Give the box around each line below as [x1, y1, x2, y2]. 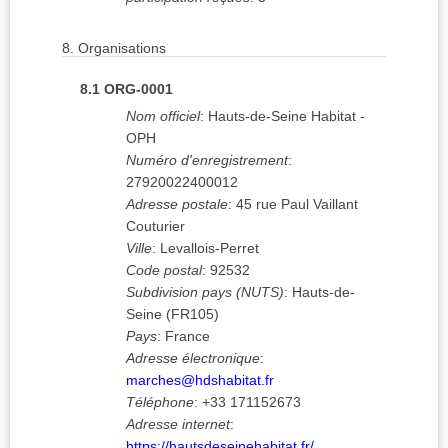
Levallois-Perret [160, 240, 259, 257]
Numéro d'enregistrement [126, 152, 288, 169]
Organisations [78, 40, 166, 57]
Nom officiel [126, 108, 200, 125]
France [165, 328, 210, 345]
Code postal [126, 262, 202, 279]
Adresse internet [126, 416, 230, 433]
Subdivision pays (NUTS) [126, 284, 284, 301]
